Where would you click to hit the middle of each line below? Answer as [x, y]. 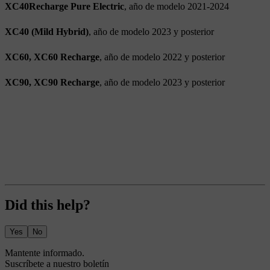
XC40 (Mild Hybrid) [47, 31]
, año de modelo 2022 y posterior [162, 57]
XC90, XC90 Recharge [52, 82]
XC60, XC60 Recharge [52, 57]
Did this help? [48, 205]
